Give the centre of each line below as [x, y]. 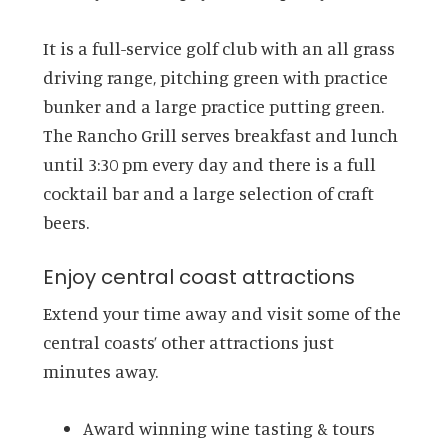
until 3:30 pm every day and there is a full [209, 164]
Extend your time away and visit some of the [221, 313]
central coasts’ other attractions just [188, 342]
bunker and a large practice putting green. [213, 106]
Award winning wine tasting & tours [228, 428]
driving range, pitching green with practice [215, 77]
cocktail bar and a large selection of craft [208, 193]
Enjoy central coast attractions [198, 277]
